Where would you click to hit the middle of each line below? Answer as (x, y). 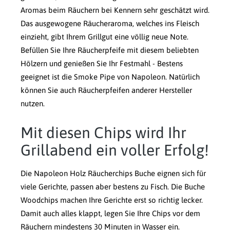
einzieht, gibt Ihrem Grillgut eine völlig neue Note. (104, 37)
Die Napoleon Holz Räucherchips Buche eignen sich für (113, 174)
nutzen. (33, 104)
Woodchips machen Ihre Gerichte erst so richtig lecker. (112, 200)
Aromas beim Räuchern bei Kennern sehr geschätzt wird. (115, 10)
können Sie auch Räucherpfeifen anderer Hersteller (106, 90)
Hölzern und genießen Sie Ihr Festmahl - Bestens (102, 64)
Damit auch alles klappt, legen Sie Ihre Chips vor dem (110, 214)
